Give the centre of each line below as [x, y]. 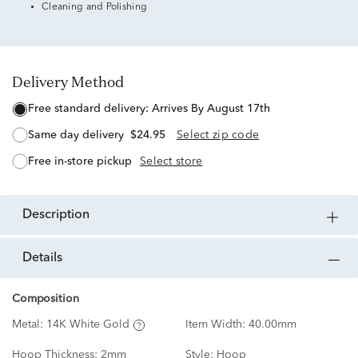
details [47, 259]
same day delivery [79, 135]
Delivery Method [74, 82]
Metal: [29, 325]
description [61, 215]
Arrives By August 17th [211, 109]
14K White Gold [88, 325]
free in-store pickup [83, 161]
